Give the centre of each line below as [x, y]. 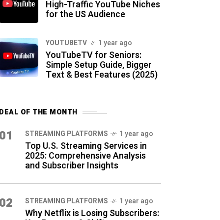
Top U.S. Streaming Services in [86, 146]
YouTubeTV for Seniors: [94, 55]
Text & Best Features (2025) [102, 75]
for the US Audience [85, 14]
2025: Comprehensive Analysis [85, 156]
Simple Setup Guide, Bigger [99, 65]
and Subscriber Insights [72, 166]
